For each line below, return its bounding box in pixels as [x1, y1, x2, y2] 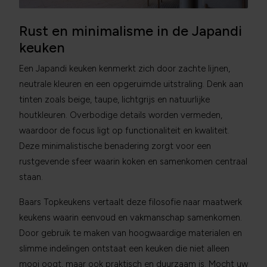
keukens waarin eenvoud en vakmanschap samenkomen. [19, 212, 242, 223]
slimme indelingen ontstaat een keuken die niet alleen [19, 243, 229, 254]
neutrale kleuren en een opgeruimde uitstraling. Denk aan [19, 79, 243, 89]
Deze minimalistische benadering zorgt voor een [19, 141, 211, 151]
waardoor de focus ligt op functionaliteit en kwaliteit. [19, 125, 229, 136]
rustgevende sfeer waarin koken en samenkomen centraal [19, 156, 247, 167]
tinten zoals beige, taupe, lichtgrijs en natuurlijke [19, 94, 210, 105]
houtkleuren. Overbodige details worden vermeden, [19, 110, 222, 120]
